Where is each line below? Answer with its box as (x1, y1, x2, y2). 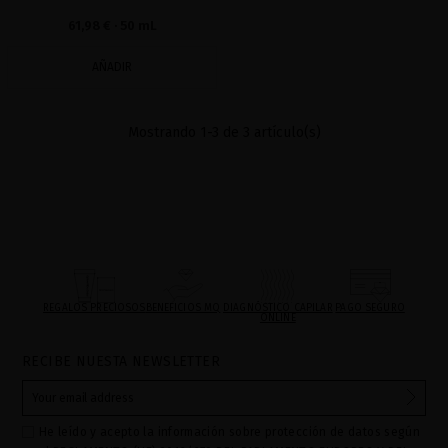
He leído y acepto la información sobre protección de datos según (39, 425, 421, 439)
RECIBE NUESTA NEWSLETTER (22, 353, 221, 370)
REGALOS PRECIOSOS (43, 302, 146, 314)
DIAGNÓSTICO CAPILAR (222, 302, 333, 314)
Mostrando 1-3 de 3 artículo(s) (127, 124, 321, 141)
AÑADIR (92, 60, 132, 74)
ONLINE (259, 312, 296, 324)
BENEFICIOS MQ (145, 302, 221, 314)
